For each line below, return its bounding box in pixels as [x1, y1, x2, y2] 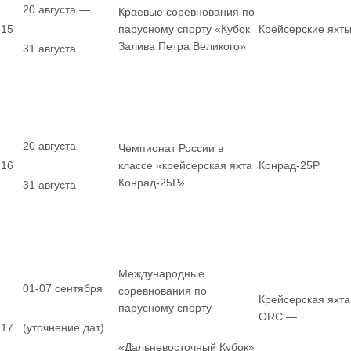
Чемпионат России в [118, 142, 223, 154]
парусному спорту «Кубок [118, 23, 250, 35]
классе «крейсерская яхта [118, 159, 252, 172]
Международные [118, 267, 204, 280]
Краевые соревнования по [118, 5, 255, 18]
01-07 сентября [23, 282, 103, 295]
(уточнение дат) [23, 321, 104, 334]
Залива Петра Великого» [118, 40, 246, 52]
